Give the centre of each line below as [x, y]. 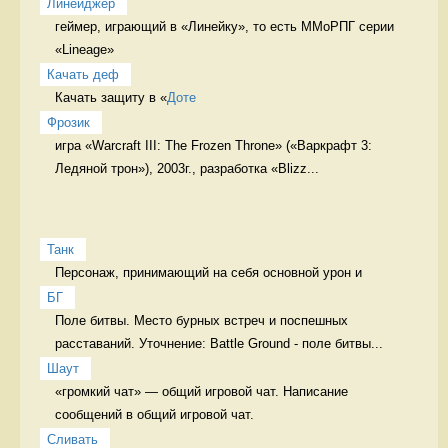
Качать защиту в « [111, 97]
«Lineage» [86, 49]
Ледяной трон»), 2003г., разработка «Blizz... [187, 168]
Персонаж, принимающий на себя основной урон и [210, 272]
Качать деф [83, 74]
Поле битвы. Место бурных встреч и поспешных [201, 320]
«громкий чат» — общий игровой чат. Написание [201, 391]
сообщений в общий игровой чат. [154, 414]
